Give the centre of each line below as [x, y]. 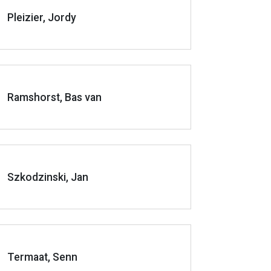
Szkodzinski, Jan [48, 177]
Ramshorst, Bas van [54, 97]
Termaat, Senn [42, 257]
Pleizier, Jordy [42, 17]
